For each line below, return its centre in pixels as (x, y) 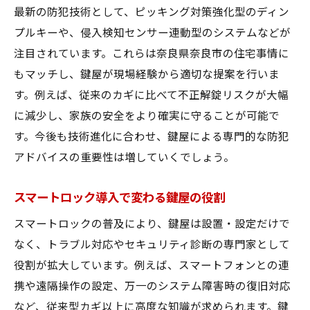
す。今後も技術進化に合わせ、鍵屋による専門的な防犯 (152, 137)
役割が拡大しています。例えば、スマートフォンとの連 (152, 266)
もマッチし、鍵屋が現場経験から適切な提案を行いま (147, 75)
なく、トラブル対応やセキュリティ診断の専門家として (152, 245)
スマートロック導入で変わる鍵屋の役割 (119, 198)
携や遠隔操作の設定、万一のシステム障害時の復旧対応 (152, 286)
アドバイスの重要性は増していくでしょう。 (124, 158)
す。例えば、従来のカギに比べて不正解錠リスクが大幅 (151, 95)
